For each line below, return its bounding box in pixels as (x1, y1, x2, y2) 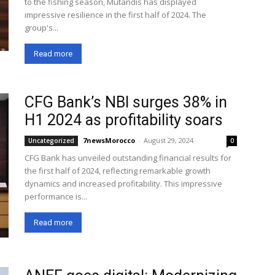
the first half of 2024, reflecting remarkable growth (25, 165, 211, 176)
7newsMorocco (83, 136, 135, 145)
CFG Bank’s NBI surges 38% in (25, 93, 227, 111)
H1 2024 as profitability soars (25, 111, 223, 129)
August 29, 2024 (144, 136, 193, 145)
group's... (25, 22, 58, 33)
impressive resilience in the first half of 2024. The (25, 9, 206, 20)
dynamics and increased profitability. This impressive (25, 178, 222, 189)
